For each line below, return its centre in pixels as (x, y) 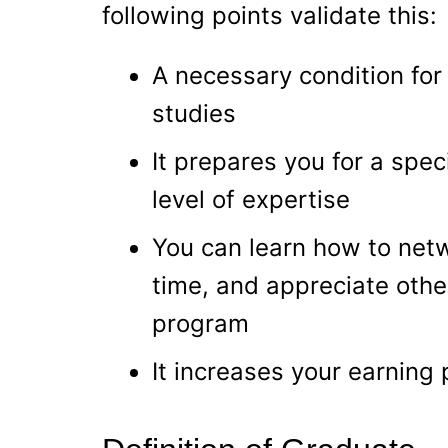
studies (194, 114)
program (200, 324)
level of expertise (251, 200)
